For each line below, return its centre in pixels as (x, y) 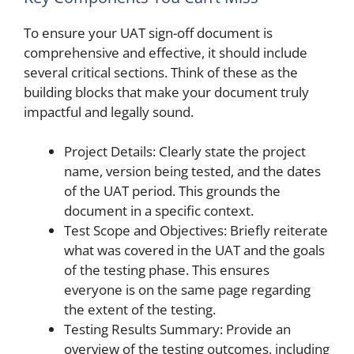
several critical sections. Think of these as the (161, 72)
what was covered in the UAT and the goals (194, 250)
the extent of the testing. (140, 309)
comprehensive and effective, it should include (166, 52)
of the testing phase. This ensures (167, 270)
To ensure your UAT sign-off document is (148, 32)
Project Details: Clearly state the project (185, 151)
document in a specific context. (159, 211)
